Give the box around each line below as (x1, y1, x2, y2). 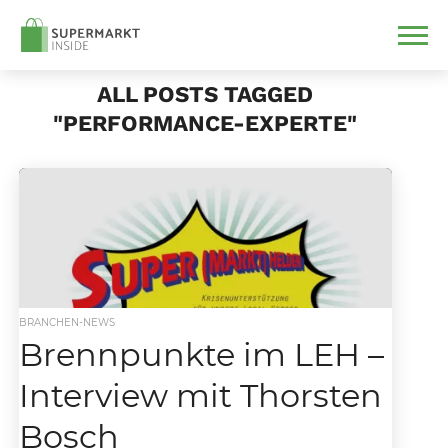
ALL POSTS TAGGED (97, 81, 314, 107)
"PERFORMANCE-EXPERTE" (53, 110, 358, 136)
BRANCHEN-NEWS (18, 316, 115, 329)
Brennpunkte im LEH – (18, 335, 384, 374)
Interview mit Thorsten (18, 376, 382, 415)
